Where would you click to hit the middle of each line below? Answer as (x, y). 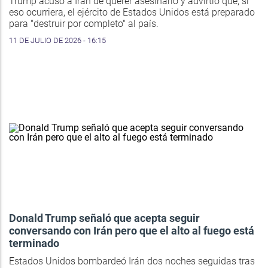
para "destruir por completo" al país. (84, 24)
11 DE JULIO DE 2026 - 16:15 (57, 41)
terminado (34, 243)
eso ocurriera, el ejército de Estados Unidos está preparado (132, 13)
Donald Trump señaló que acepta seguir (104, 218)
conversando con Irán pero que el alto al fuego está (132, 231)
